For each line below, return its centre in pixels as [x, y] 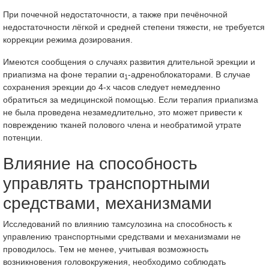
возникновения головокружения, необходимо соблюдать [114, 262]
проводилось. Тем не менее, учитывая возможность [106, 249]
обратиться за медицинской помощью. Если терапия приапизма [131, 100]
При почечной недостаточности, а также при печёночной [115, 14]
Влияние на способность [100, 164]
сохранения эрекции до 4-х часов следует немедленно [112, 87]
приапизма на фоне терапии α [64, 74]
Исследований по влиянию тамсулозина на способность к [117, 224]
